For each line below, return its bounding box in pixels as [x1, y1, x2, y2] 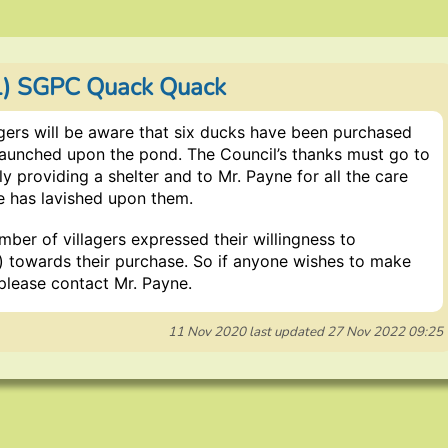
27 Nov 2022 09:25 [327, 323, 444, 342]
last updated [249, 323, 328, 342]
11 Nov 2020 [168, 323, 250, 342]
